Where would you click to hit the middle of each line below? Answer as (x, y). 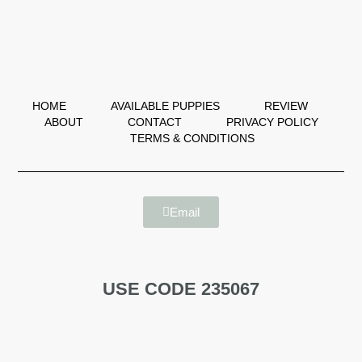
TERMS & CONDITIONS (192, 138)
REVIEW (286, 106)
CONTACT (154, 122)
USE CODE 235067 (181, 288)
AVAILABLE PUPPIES (165, 106)
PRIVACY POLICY (272, 122)
